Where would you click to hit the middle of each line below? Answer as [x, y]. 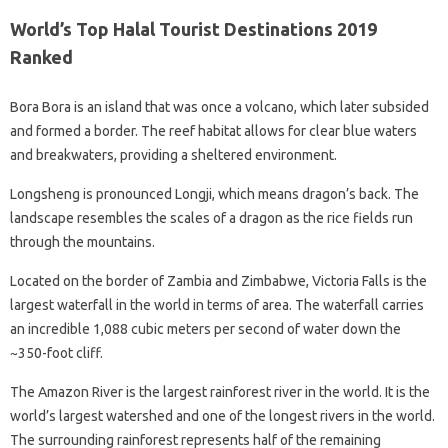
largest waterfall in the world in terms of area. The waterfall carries [217, 305]
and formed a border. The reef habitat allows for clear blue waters [213, 131]
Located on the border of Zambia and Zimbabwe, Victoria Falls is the [218, 281]
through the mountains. [82, 242]
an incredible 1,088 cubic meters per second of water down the [205, 329]
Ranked [41, 57]
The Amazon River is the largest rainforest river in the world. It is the [220, 392]
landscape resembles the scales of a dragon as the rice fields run [211, 218]
